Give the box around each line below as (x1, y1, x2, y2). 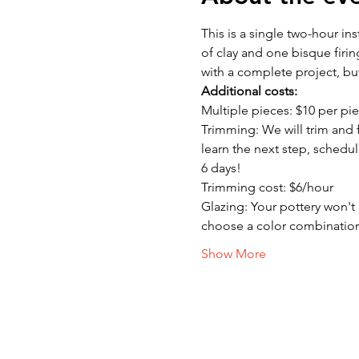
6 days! (200, 160, 241, 175)
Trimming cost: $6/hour (200, 179, 333, 195)
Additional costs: (200, 83, 297, 99)
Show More (200, 246, 266, 261)
